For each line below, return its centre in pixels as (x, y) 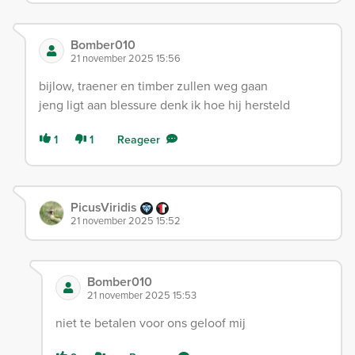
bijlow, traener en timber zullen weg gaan (153, 86)
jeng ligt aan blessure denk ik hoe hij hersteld (164, 105)
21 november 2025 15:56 (126, 58)
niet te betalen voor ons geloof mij (150, 323)
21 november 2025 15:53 (141, 295)
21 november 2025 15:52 (126, 220)
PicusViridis (105, 207)
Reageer (139, 139)
